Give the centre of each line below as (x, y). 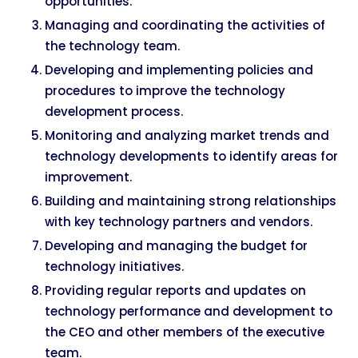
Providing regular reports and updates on (175, 291)
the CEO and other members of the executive (185, 332)
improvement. (88, 177)
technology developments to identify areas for (191, 157)
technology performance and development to (189, 312)
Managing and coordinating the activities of (185, 26)
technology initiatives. (114, 267)
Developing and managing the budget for (176, 246)
